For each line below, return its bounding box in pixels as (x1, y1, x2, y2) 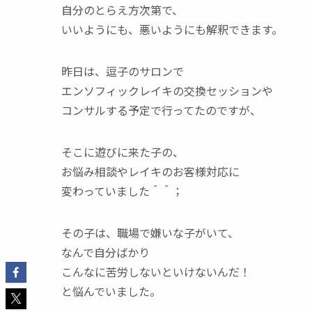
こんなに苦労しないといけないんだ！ (61, 263, 251, 280)
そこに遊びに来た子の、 (61, 143, 184, 160)
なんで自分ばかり (61, 244, 150, 260)
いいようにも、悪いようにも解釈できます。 (61, 21, 283, 38)
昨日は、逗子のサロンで (61, 63, 184, 79)
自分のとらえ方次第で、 (61, 1, 183, 18)
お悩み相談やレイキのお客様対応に (61, 163, 240, 180)
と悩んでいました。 (61, 283, 161, 299)
